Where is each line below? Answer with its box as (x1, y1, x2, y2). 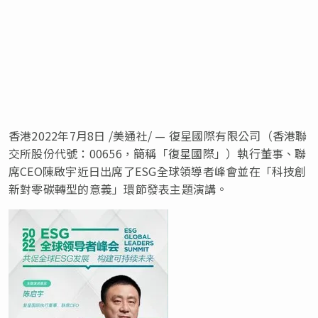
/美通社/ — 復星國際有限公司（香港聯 (105, 126, 307, 144)
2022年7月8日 (31, 126, 106, 144)
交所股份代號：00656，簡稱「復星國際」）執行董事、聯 (9, 144, 307, 162)
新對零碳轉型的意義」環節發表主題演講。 (9, 180, 228, 197)
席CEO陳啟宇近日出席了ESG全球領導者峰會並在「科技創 (9, 162, 307, 180)
